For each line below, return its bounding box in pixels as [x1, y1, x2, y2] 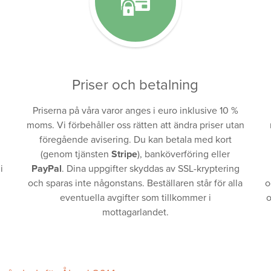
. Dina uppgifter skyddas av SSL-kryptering [61, 162, 240, 175]
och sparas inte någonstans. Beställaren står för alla [28, 177, 243, 189]
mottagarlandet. [102, 206, 169, 218]
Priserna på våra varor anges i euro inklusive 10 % [32, 104, 238, 117]
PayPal [31, 162, 62, 175]
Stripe [111, 148, 138, 160]
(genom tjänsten [41, 148, 112, 160]
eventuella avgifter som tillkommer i [59, 191, 211, 204]
